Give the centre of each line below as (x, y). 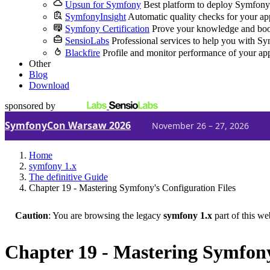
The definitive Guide (68, 177)
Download (49, 85)
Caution (32, 215)
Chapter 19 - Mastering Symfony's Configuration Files (132, 188)
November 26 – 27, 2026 (200, 125)
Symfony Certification (107, 29)
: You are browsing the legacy (106, 215)
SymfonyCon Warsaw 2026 (68, 125)
